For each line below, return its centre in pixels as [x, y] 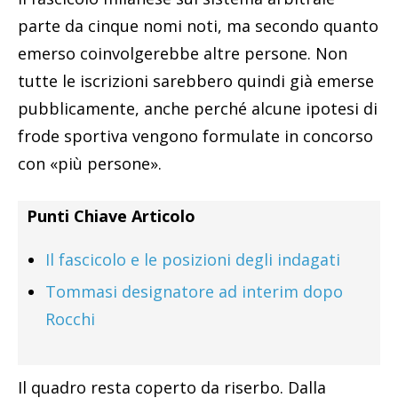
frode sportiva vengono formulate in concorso [195, 136]
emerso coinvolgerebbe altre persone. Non [183, 54]
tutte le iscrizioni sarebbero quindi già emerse [196, 81]
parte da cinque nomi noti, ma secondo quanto [198, 26]
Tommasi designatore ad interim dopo [194, 292]
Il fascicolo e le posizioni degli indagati [193, 260]
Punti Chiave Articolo [111, 216]
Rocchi [70, 319]
